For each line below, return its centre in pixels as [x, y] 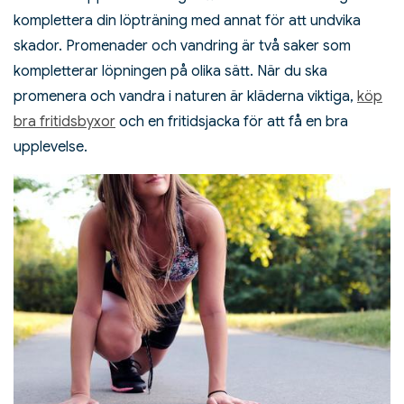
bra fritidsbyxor [64, 121]
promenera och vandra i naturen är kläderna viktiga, [185, 96]
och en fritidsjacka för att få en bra [232, 121]
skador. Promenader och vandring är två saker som [182, 46]
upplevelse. [50, 147]
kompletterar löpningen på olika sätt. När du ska [170, 71]
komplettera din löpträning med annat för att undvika [187, 20]
